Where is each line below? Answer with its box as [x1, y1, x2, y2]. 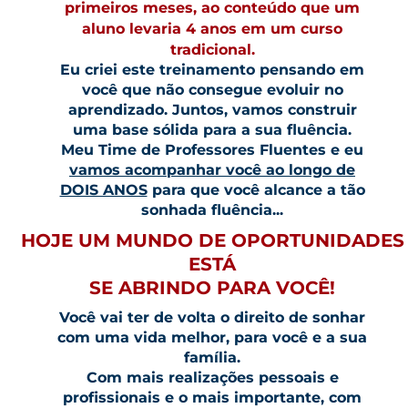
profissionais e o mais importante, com [63, 389, 362, 406]
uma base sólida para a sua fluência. [73, 121, 352, 138]
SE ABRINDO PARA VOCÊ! [89, 277, 335, 299]
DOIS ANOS [59, 181, 148, 199]
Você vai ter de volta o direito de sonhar [59, 309, 365, 326]
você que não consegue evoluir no [81, 81, 343, 98]
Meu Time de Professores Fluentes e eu [61, 141, 363, 158]
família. [184, 349, 240, 366]
